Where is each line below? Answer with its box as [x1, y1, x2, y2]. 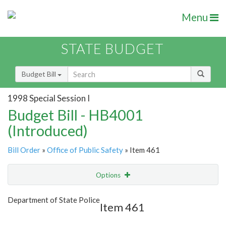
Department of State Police [8, 195, 100, 205]
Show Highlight [59, 191, 105, 200]
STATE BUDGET [61, 40, 163, 58]
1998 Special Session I [8, 92, 90, 103]
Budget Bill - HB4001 [8, 106, 143, 124]
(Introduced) [8, 122, 88, 140]
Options [96, 171, 122, 180]
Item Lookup [10, 212, 50, 221]
